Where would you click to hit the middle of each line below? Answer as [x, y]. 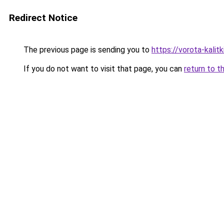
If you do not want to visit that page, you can [103, 69]
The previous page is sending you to [86, 50]
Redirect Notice [43, 18]
